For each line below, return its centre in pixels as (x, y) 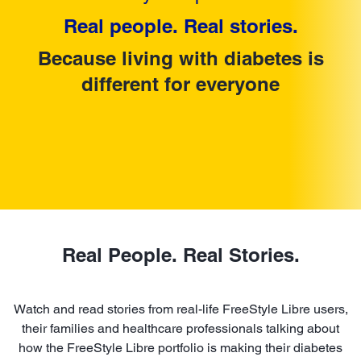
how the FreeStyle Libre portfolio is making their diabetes (180, 347)
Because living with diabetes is (180, 58)
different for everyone (180, 83)
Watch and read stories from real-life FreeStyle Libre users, (180, 309)
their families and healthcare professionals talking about (180, 328)
